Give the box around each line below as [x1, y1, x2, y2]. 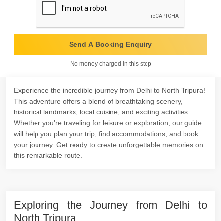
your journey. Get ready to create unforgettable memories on [14, 141, 203, 148]
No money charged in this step [70, 60, 151, 67]
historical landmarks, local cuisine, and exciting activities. [14, 108, 190, 116]
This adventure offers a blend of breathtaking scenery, [14, 97, 183, 105]
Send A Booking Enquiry [69, 40, 152, 48]
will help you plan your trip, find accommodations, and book [14, 130, 198, 138]
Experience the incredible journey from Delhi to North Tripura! [14, 86, 205, 94]
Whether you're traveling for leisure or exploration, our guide [14, 119, 202, 127]
